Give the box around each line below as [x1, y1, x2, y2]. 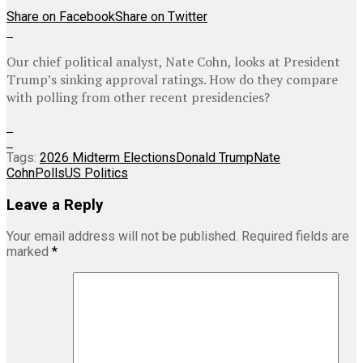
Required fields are [241, 228, 349, 245]
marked [6, 244, 52, 260]
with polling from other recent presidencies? [6, 88, 270, 106]
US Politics [65, 164, 128, 181]
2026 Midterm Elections [40, 149, 176, 165]
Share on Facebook [6, 8, 115, 24]
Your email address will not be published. [6, 228, 238, 245]
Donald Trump [176, 149, 254, 165]
